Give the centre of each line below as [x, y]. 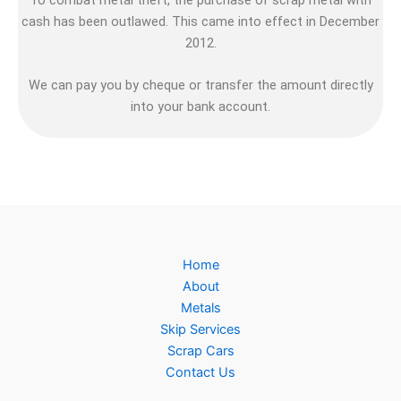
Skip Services [200, 330]
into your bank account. [200, 106]
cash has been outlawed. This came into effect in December [200, 21]
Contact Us [200, 373]
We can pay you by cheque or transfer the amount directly [200, 85]
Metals [200, 308]
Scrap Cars [200, 351]
